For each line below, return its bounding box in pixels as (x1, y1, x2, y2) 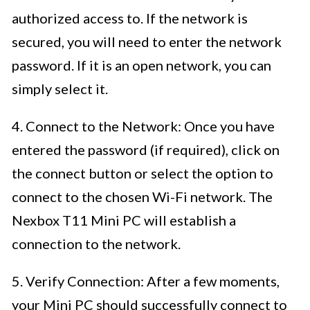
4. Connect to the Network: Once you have (12, 118, 275, 135)
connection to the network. (12, 235, 181, 253)
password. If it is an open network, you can (12, 57, 271, 74)
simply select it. (12, 80, 108, 98)
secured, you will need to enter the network (12, 33, 282, 51)
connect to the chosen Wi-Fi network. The (12, 188, 273, 206)
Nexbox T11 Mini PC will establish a (12, 212, 236, 229)
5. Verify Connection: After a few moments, (12, 273, 280, 290)
